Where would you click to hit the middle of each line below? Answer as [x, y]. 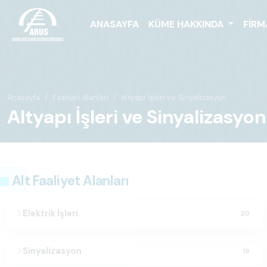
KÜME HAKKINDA [187, 24]
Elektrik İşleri [51, 214]
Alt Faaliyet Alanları [71, 181]
